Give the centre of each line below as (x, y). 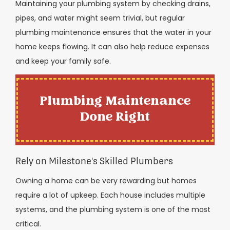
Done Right (115, 118)
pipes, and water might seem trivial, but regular (100, 18)
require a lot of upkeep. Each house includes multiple (110, 195)
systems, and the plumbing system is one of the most (113, 210)
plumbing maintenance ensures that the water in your (113, 32)
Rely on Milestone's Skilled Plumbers (94, 161)
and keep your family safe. (63, 61)
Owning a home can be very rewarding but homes (106, 181)
